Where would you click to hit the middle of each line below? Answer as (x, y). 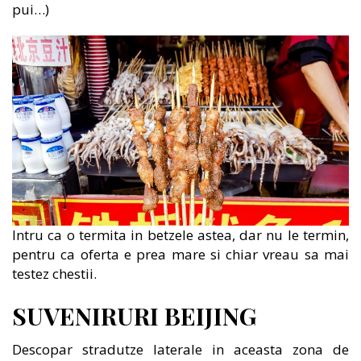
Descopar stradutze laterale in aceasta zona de (180, 349)
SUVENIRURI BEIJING (135, 315)
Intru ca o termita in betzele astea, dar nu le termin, (180, 234)
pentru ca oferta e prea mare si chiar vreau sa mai (180, 254)
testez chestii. (54, 273)
